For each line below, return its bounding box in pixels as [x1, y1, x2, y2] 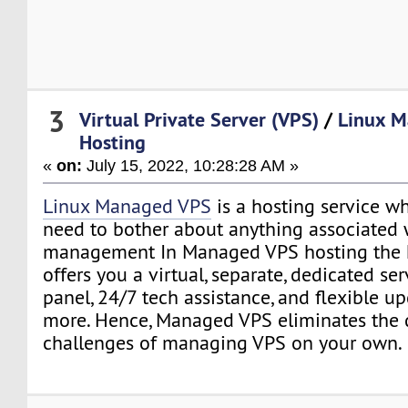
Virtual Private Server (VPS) [79, 106, 320, 132]
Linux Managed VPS [43, 193, 212, 219]
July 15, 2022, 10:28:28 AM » [82, 155, 300, 175]
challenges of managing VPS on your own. [43, 330, 403, 355]
